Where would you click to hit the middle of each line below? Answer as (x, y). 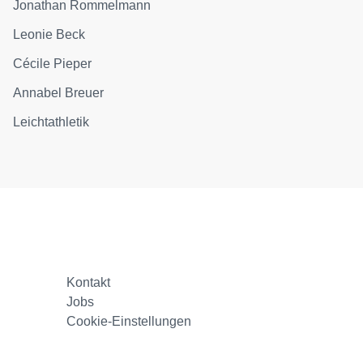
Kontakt (89, 282)
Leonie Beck (49, 34)
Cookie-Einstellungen (129, 321)
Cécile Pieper (53, 63)
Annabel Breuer (59, 92)
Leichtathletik (51, 122)
